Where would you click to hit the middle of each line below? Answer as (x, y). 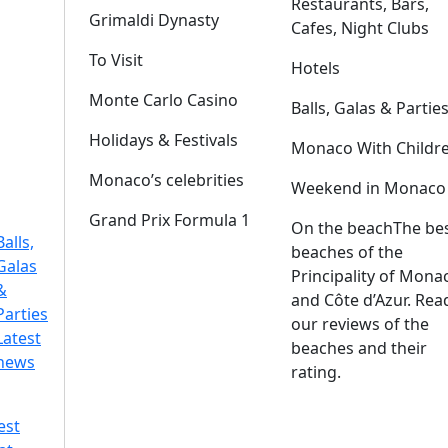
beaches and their (358, 348)
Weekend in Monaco (368, 188)
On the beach (341, 228)
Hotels (315, 68)
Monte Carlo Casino (163, 100)
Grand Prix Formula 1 (169, 220)
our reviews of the (359, 324)
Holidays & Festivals (163, 140)
